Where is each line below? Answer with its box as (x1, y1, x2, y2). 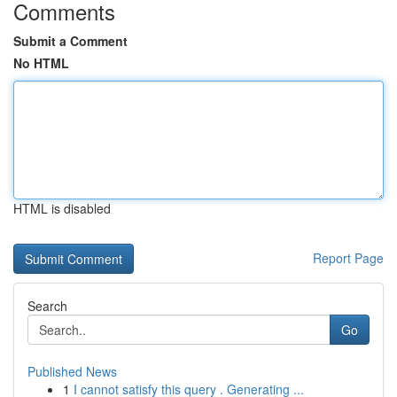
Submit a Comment (13, 32, 128, 50)
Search (27, 297, 67, 315)
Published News (27, 362, 117, 380)
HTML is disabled (13, 199, 111, 217)
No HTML (13, 54, 69, 72)
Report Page (313, 249, 384, 267)
